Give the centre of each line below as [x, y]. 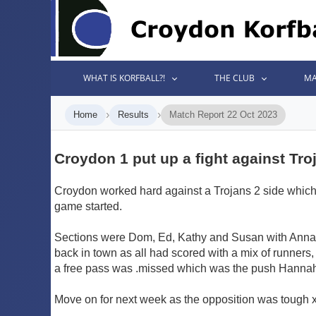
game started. [88, 206]
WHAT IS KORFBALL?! [124, 78]
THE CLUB [235, 78]
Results [133, 115]
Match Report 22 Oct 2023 [223, 115]
